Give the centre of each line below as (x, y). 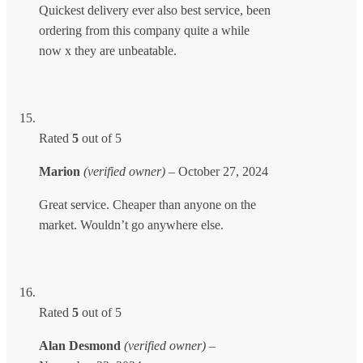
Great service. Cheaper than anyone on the (147, 204)
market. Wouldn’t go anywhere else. (131, 224)
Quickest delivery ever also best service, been (155, 10)
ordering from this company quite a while (144, 30)
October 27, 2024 (223, 171)
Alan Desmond (81, 345)
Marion (61, 171)
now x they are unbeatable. (108, 50)
